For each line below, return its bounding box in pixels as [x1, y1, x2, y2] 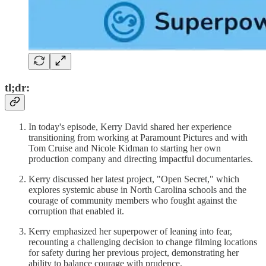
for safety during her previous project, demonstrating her [28, 247, 239, 258]
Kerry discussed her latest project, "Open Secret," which [28, 173, 239, 184]
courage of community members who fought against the [28, 195, 237, 205]
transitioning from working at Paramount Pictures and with [28, 132, 248, 142]
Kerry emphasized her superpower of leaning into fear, [28, 226, 232, 236]
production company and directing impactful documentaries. [28, 153, 253, 164]
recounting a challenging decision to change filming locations [28, 236, 257, 247]
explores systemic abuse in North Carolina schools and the [28, 184, 246, 195]
